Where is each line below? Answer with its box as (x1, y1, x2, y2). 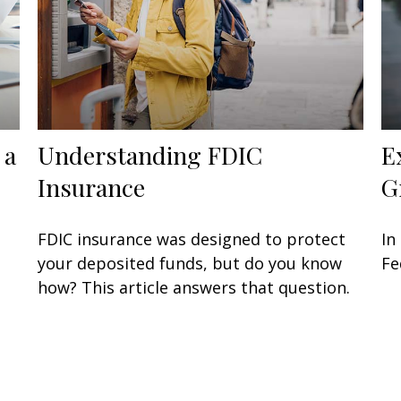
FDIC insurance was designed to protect (38, 227, 346, 250)
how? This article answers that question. (38, 276, 351, 298)
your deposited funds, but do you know (38, 252, 343, 274)
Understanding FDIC (38, 138, 263, 171)
